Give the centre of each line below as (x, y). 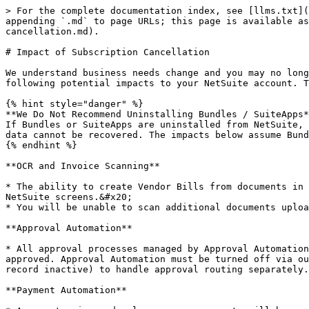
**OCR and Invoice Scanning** (83, 166)
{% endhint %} (41, 145)
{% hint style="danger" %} (74, 104)
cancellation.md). (52, 31)
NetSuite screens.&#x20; (69, 197)
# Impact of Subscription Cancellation (108, 52)
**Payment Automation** (66, 290)
